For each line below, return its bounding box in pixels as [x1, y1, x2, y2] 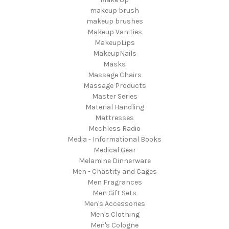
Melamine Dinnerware [78, 156, 151, 165]
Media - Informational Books [67, 134, 162, 144]
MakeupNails [93, 49, 136, 58]
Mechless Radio [88, 124, 141, 133]
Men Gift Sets [93, 188, 136, 197]
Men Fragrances [87, 177, 142, 187]
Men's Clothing [89, 210, 140, 219]
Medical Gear [93, 145, 136, 154]
